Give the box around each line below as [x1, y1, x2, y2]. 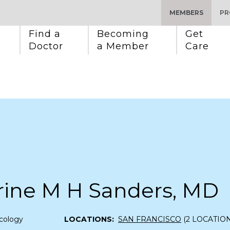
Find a [29, 28, 64, 40]
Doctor [29, 41, 63, 52]
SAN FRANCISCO [118, 214, 181, 224]
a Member [97, 41, 149, 52]
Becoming [97, 28, 152, 40]
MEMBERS [169, 9, 203, 16]
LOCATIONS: [64, 214, 114, 224]
